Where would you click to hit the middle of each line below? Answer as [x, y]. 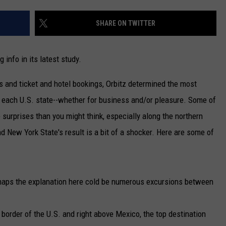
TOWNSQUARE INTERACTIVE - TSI [129, 46]
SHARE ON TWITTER [126, 23]
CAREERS [93, 21]
